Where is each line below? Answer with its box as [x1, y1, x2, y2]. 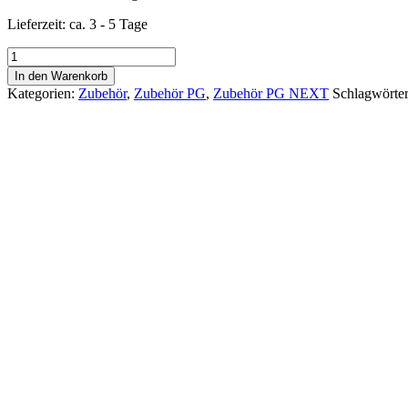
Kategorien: [7, 86, 78, 102]
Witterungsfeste [6, 46, 95, 63]
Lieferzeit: [7, 16, 69, 33]
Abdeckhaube [6, 79, 87, 96]
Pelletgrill [6, 63, 61, 79]
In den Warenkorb [15, 69, 107, 84]
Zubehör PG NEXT [213, 86, 329, 102]
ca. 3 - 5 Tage [69, 16, 148, 33]
